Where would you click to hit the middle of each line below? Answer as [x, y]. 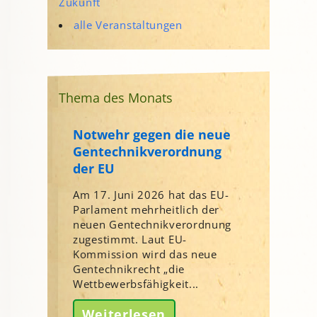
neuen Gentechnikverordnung [152, 224]
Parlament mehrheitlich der [146, 209]
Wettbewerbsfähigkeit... [136, 283]
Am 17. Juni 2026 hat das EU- [151, 194]
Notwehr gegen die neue [152, 134]
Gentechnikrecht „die [129, 269]
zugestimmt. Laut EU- [130, 239]
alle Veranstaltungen [128, 24]
